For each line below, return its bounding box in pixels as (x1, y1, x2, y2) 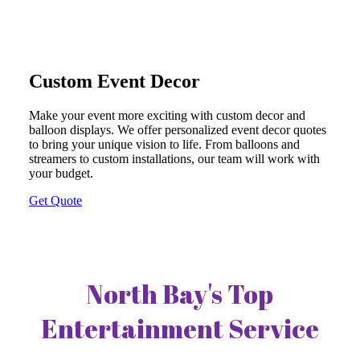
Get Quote (29, 194, 82, 208)
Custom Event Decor (29, 71, 200, 92)
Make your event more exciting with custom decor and (29, 108, 305, 123)
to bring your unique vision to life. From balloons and (29, 137, 300, 152)
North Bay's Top (87, 276, 273, 312)
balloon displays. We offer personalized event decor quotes (29, 123, 326, 137)
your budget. (29, 166, 93, 181)
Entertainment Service (41, 311, 319, 346)
